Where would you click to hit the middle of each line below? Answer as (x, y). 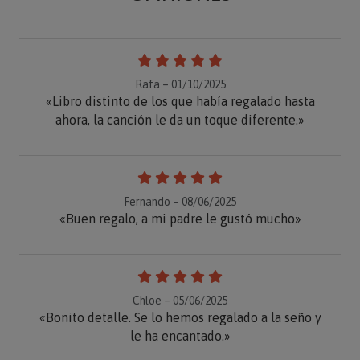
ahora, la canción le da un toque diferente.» (180, 119)
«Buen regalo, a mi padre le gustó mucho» (180, 218)
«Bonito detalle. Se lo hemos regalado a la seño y (180, 317)
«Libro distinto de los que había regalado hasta (180, 101)
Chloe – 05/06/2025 (180, 300)
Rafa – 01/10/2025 (180, 84)
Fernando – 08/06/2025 (180, 201)
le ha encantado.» (180, 335)
